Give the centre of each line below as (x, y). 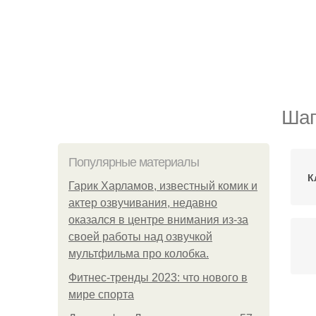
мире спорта (101, 294)
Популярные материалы (134, 162)
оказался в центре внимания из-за (158, 220)
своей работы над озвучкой (140, 237)
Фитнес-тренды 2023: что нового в (158, 278)
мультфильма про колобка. (139, 254)
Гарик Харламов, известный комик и (163, 186)
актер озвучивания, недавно (143, 203)
